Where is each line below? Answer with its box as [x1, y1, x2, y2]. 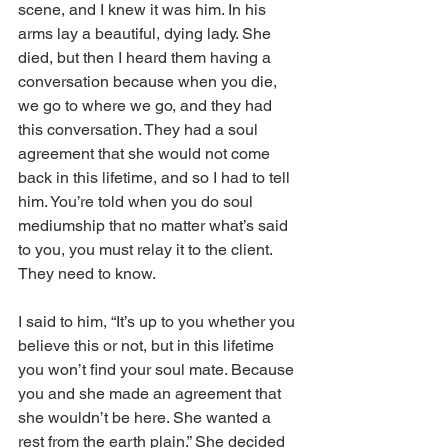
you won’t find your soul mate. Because [18, 360, 298, 380]
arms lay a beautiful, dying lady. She [18, 24, 275, 44]
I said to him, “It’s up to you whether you [18, 312, 299, 332]
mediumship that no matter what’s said [18, 216, 292, 236]
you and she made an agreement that [18, 384, 285, 404]
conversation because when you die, [18, 72, 281, 92]
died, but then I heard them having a [18, 48, 275, 68]
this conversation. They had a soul [18, 120, 262, 140]
